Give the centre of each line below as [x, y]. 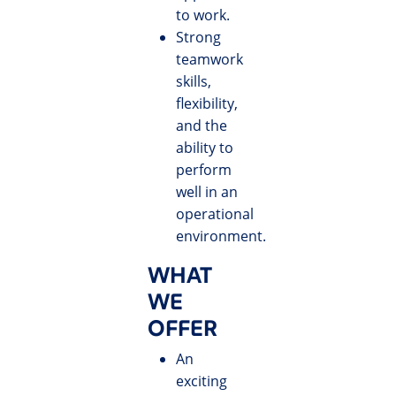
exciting [202, 381]
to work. [203, 15]
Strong [199, 38]
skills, [194, 82]
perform [204, 170]
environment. [221, 236]
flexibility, [207, 104]
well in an [207, 192]
